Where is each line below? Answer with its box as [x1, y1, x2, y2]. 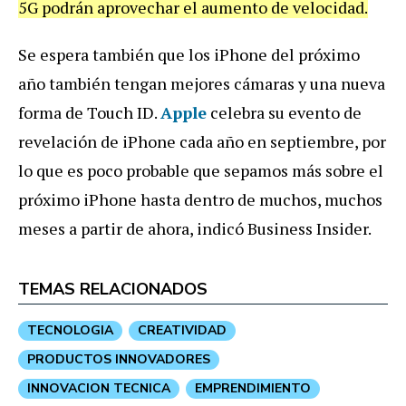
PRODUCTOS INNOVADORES [27, 351, 210, 369]
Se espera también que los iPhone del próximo [18, 43, 360, 66]
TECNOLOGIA [27, 322, 113, 340]
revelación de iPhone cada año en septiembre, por [18, 130, 386, 153]
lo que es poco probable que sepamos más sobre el [18, 159, 383, 182]
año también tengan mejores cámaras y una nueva [18, 72, 385, 95]
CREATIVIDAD [138, 322, 227, 340]
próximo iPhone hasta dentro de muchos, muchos [18, 188, 382, 211]
